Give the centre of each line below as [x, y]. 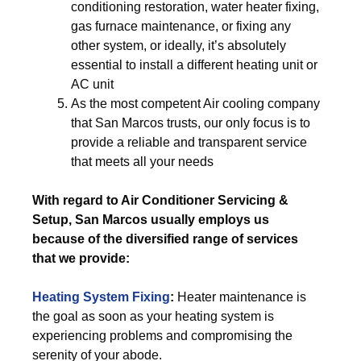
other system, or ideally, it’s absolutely [178, 46]
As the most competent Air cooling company [195, 104]
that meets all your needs [142, 162]
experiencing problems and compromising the [162, 336]
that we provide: [81, 258]
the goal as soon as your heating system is [153, 316]
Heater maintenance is [242, 297]
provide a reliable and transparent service [189, 142]
